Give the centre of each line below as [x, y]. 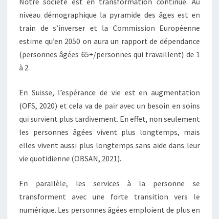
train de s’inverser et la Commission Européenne [109, 28]
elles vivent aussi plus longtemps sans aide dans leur [109, 145]
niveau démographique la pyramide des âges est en [109, 15]
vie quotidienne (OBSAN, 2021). [70, 158]
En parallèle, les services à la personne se [109, 183]
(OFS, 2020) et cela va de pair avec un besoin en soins [109, 106]
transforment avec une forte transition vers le [109, 197]
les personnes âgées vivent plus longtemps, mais [109, 132]
